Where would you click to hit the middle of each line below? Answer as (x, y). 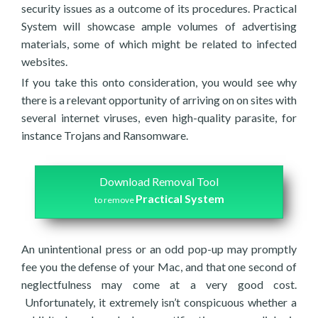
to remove (115, 200)
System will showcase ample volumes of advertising (159, 26)
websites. (44, 61)
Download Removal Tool (159, 181)
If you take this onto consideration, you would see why (159, 82)
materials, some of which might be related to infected (159, 44)
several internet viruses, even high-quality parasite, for (159, 117)
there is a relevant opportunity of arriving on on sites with (159, 100)
